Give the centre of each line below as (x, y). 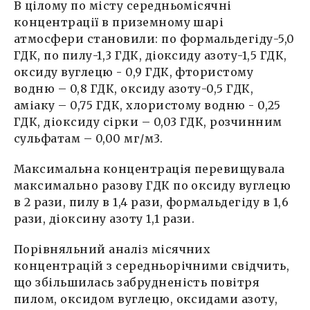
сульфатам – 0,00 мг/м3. (89, 138)
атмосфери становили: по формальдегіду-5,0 (154, 38)
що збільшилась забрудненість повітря (137, 282)
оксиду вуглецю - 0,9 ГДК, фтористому (134, 72)
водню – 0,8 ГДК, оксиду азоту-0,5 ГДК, (134, 88)
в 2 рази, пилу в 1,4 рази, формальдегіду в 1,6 (152, 202)
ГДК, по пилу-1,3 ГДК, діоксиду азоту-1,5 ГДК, (151, 55)
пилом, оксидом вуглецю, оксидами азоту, (146, 299)
